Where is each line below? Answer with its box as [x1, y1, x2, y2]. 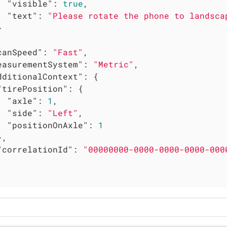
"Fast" [53, 46, 84, 57]
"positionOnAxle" [7, 119, 89, 130]
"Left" [48, 107, 79, 118]
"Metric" [93, 58, 134, 69]
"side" [7, 107, 38, 118]
